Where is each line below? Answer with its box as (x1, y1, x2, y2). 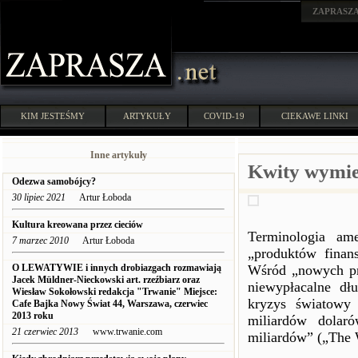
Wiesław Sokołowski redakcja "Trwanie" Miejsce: (12, 286, 217, 297)
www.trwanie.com (78, 326, 162, 337)
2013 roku (12, 310, 54, 321)
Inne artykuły (90, 149, 147, 161)
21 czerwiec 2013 (12, 326, 78, 337)
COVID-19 (203, 111, 245, 121)
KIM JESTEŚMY (21, 111, 85, 121)
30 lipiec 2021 (12, 192, 66, 203)
